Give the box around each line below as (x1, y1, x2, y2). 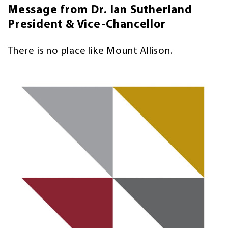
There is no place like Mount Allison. (8, 46, 173, 56)
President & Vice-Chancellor (8, 19, 166, 31)
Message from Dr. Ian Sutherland (8, 4, 192, 16)
